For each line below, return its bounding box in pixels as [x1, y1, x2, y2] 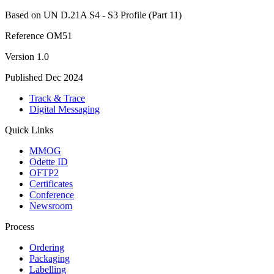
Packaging [29, 253, 70, 264]
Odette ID [29, 156, 68, 167]
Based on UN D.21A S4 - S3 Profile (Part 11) [5, 9, 182, 20]
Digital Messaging [29, 103, 100, 114]
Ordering [29, 242, 64, 253]
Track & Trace [29, 92, 85, 103]
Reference [5, 30, 44, 41]
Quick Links [5, 124, 53, 135]
